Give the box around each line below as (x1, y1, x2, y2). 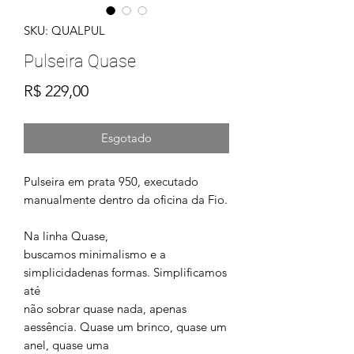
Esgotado (101, 130, 152, 145)
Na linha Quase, (24, 228, 108, 243)
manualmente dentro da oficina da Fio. (24, 192, 228, 207)
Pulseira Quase (24, 51, 136, 71)
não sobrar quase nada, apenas (24, 301, 186, 316)
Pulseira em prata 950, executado (24, 174, 198, 189)
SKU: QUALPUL (24, 23, 105, 38)
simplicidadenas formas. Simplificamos (24, 265, 227, 280)
